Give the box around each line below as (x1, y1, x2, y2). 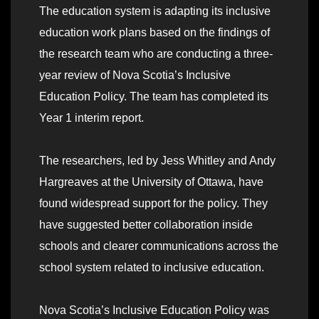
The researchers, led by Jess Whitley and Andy (39, 154, 276, 167)
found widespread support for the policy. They (39, 197, 268, 209)
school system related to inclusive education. (39, 261, 264, 273)
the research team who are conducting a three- (39, 47, 273, 60)
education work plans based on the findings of (39, 26, 270, 38)
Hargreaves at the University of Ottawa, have (39, 175, 263, 188)
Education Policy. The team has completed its (39, 90, 268, 103)
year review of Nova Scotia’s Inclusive (39, 68, 231, 81)
